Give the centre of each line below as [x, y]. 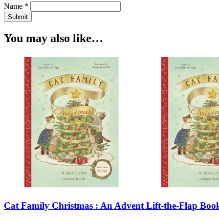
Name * [16, 6]
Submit [18, 17]
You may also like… [54, 38]
